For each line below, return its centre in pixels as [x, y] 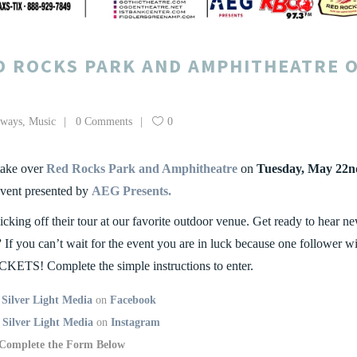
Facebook [133, 300]
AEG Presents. [131, 191]
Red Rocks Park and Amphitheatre [142, 169]
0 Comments [104, 122]
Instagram [135, 323]
